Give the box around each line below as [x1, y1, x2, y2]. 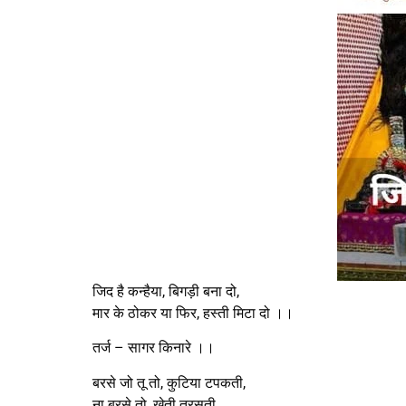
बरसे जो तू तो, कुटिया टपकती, [92, 373, 246, 391]
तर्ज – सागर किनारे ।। [92, 339, 215, 357]
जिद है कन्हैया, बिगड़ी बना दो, [92, 283, 239, 300]
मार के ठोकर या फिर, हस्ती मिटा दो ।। [92, 304, 294, 322]
